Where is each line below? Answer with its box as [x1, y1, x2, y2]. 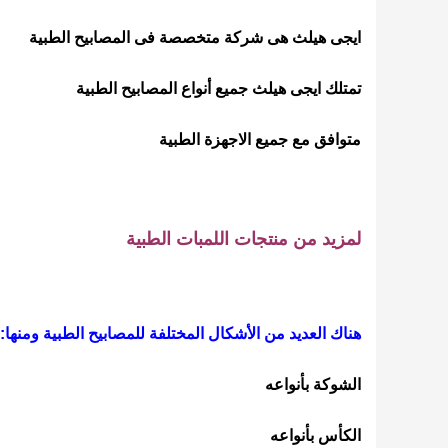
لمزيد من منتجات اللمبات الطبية [121, 229, 361, 249]
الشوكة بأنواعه [265, 376, 361, 393]
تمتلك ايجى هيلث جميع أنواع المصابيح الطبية [76, 80, 361, 97]
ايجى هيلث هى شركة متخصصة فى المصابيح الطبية [29, 29, 361, 46]
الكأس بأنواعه [270, 427, 361, 444]
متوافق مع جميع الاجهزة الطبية [159, 131, 361, 148]
